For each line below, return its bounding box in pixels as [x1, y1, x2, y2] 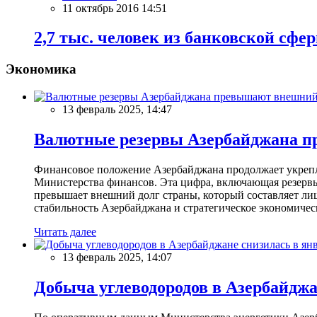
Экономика [6, 62, 76, 77]
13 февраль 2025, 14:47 [62, 103, 172, 116]
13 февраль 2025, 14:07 [62, 250, 172, 263]
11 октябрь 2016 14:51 [62, 1, 167, 14]
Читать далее [34, 225, 96, 238]
